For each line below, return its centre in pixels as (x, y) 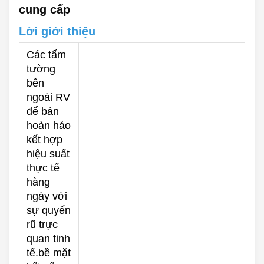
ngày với (47, 197)
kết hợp (44, 140)
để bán (43, 112)
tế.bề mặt (49, 253)
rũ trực (42, 225)
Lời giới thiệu (57, 32)
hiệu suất (48, 154)
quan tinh (48, 239)
